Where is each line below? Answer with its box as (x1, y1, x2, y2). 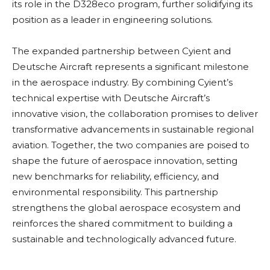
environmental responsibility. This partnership (12, 186, 218, 198)
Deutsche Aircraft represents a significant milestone (12, 61, 249, 73)
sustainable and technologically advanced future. (12, 233, 236, 245)
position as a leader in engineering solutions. (12, 14, 213, 26)
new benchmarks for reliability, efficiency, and (12, 171, 219, 183)
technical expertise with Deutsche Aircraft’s (12, 92, 210, 104)
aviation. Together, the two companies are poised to (12, 139, 250, 151)
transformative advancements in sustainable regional (12, 124, 254, 136)
